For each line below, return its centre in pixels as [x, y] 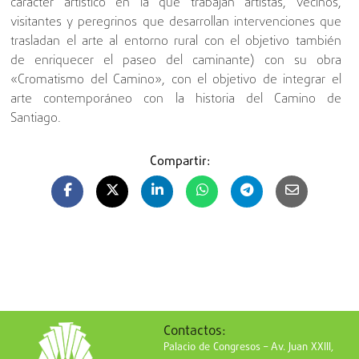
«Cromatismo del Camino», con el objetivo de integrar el [176, 81]
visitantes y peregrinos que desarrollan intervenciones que [176, 23]
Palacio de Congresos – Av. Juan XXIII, [248, 347]
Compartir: [179, 162]
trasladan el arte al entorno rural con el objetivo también [176, 42]
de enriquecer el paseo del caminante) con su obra [176, 61]
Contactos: [194, 331]
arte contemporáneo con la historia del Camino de [176, 100]
